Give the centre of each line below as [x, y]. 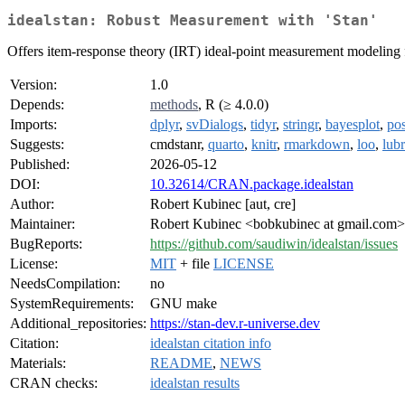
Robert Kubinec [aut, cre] [223, 204]
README [181, 363]
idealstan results [195, 383]
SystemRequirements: [72, 304]
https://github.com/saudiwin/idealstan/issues [274, 244]
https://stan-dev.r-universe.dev [235, 324]
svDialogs [215, 125]
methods [174, 105]
